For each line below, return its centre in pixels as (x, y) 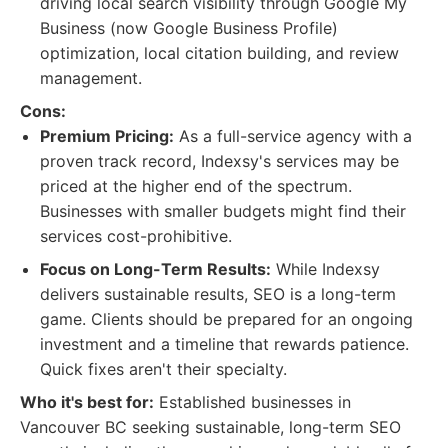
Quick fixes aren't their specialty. (163, 369)
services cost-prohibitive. (136, 236)
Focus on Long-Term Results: (155, 269)
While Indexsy (325, 269)
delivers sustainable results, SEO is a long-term (218, 294)
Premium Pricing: (107, 136)
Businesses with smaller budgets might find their (223, 211)
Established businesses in (252, 402)
